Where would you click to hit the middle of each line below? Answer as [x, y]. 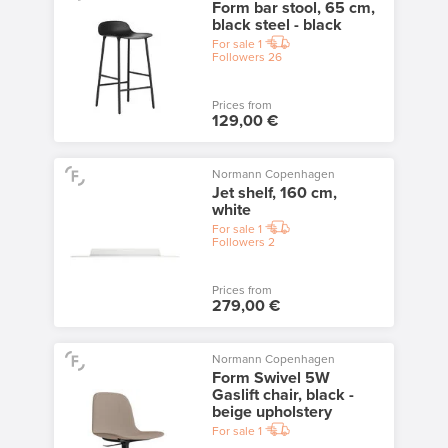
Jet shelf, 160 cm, [274, 192]
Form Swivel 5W [270, 377]
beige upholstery [271, 411]
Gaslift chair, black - [282, 394]
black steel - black [276, 24]
